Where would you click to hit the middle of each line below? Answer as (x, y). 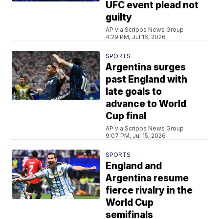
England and (134, 166)
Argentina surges (146, 67)
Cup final (126, 116)
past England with (147, 79)
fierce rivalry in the (149, 190)
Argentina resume (147, 178)
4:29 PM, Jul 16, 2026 (136, 37)
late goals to (134, 92)
